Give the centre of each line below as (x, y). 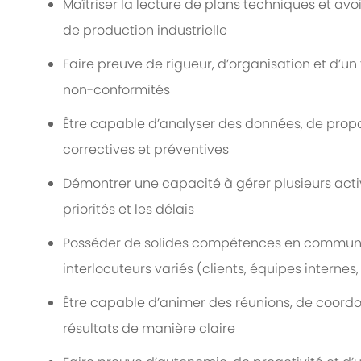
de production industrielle (145, 31)
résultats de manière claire (149, 329)
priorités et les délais (129, 210)
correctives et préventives (146, 150)
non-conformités (116, 90)
